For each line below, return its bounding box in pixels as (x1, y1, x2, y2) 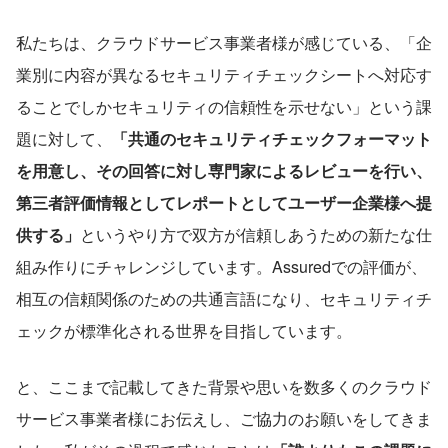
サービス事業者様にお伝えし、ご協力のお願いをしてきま (16, 406, 432, 430)
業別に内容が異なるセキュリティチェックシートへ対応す (16, 62, 432, 86)
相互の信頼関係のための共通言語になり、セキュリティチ (16, 286, 432, 310)
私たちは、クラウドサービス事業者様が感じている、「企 (16, 30, 432, 54)
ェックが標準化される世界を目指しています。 (16, 318, 352, 342)
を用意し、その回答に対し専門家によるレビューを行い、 (16, 158, 432, 182)
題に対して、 (16, 126, 112, 150)
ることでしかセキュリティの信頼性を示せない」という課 (16, 94, 432, 118)
